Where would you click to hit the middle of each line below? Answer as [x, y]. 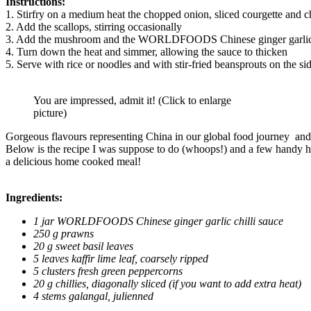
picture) [50, 112]
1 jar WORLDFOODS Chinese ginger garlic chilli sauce [158, 221]
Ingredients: [34, 197]
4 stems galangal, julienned [93, 296]
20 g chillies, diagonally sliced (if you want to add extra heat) [167, 283]
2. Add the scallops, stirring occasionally [94, 26]
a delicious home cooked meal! [73, 161]
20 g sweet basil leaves [83, 246]
